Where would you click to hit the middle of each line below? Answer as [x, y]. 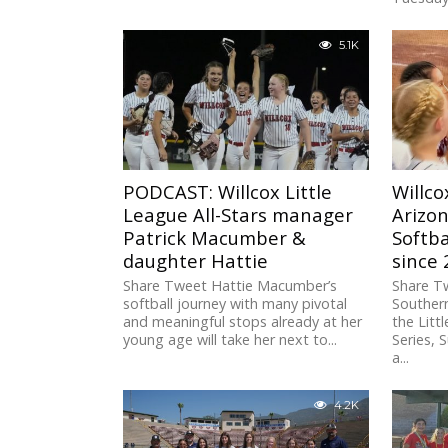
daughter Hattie [196, 261]
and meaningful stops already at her [243, 322]
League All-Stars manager [238, 215]
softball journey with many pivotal [235, 304]
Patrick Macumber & [215, 238]
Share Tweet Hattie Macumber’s [230, 286]
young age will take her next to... [230, 340]
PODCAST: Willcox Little [228, 192]
